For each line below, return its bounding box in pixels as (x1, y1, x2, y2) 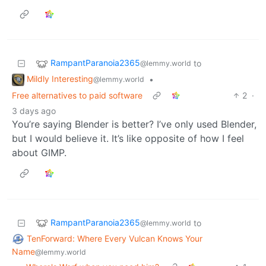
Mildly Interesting (27, 73, 93, 84)
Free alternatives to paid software (12, 90, 142, 100)
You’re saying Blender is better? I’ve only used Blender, (12, 118, 256, 130)
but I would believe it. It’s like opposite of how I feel (12, 132, 244, 144)
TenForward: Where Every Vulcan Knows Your (27, 233, 202, 243)
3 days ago (12, 105, 56, 116)
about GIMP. (12, 146, 66, 159)
